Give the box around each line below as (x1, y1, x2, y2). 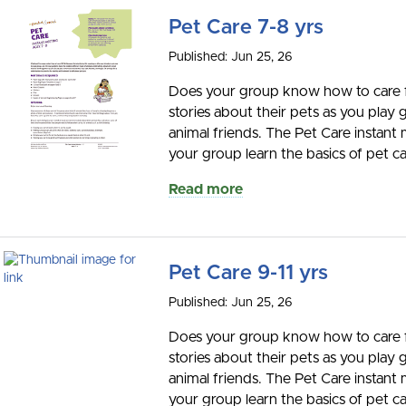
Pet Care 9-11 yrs (169, 262, 328, 284)
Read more (169, 181, 243, 197)
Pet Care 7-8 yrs (169, 16, 324, 38)
